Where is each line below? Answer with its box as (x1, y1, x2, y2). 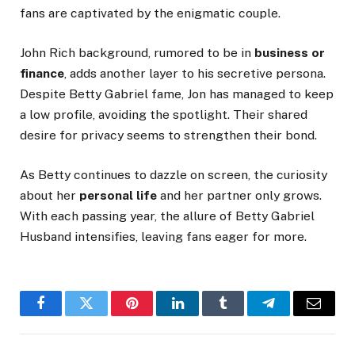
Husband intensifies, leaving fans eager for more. (20, 228, 307, 244)
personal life (79, 187, 157, 203)
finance (20, 65, 64, 81)
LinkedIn (176, 307, 229, 323)
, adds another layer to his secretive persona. (64, 65, 326, 81)
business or (254, 44, 325, 60)
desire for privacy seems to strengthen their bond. (20, 127, 317, 143)
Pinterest (131, 307, 181, 323)
